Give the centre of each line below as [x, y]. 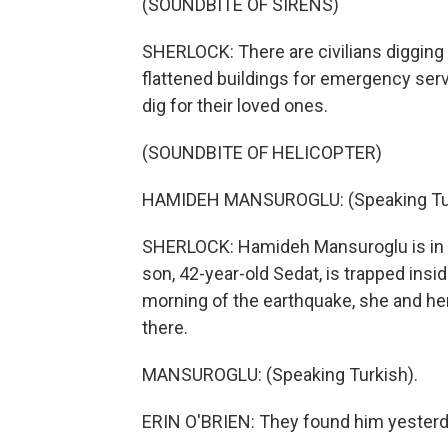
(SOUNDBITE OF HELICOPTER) [262, 152]
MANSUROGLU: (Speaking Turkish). [280, 374]
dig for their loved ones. [235, 105]
